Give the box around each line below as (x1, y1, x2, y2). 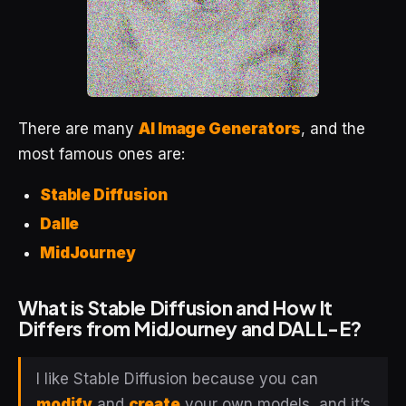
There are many (18, 119, 139, 138)
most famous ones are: (18, 144, 185, 163)
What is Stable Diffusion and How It (18, 295, 333, 320)
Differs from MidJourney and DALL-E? (18, 315, 362, 341)
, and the (301, 119, 366, 138)
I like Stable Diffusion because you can (36, 370, 318, 389)
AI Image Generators (139, 119, 302, 138)
